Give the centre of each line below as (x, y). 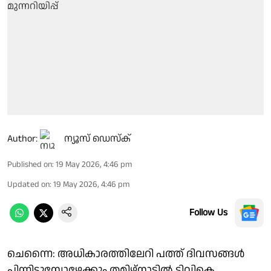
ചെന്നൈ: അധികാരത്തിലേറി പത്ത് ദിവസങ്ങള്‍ (126, 253)
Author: (22, 139)
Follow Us (208, 212)
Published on (30, 164)
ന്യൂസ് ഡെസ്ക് (97, 139)
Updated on (28, 184)
